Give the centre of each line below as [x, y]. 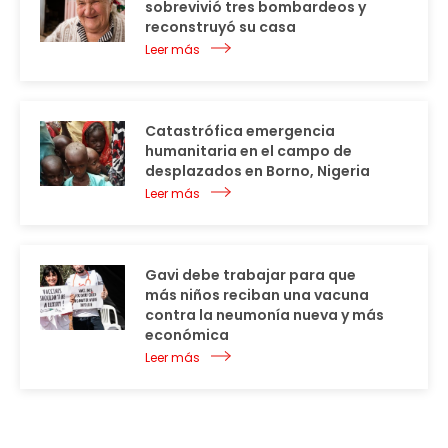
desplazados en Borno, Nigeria [257, 170]
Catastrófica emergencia [240, 130]
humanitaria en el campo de [248, 150]
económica [187, 334]
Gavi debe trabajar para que [250, 274]
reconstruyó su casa [220, 26]
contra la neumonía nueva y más [264, 314]
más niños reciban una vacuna [257, 294]
